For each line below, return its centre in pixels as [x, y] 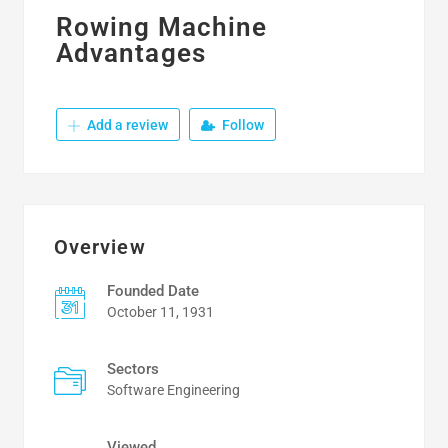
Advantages [130, 53]
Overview [99, 247]
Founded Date [152, 291]
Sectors [132, 369]
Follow [241, 125]
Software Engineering [173, 390]
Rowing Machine [161, 27]
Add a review [125, 125]
